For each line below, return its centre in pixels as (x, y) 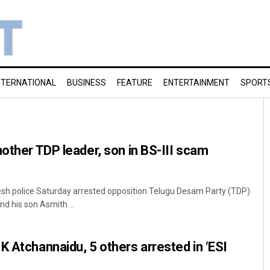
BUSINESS (86, 83)
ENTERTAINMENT (196, 83)
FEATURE (135, 83)
